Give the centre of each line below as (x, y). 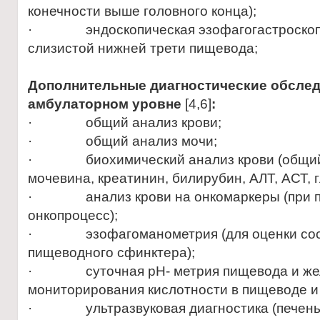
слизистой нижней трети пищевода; (143, 48)
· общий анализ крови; (125, 122)
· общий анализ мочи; (122, 141)
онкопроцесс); (73, 215)
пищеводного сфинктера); (111, 252)
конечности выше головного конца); (142, 11)
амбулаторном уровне (106, 104)
